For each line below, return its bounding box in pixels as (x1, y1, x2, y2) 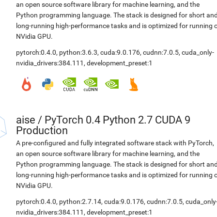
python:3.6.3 (59, 48, 97, 56)
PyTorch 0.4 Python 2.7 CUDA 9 (45, 114, 190, 126)
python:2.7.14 (59, 198, 101, 205)
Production (16, 124, 68, 137)
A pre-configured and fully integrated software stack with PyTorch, (16, 139, 214, 147)
